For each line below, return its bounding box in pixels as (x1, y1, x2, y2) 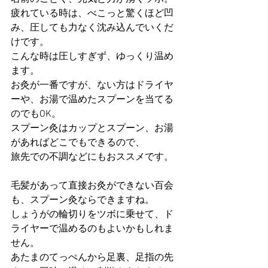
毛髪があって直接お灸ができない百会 (11, 180, 173, 192)
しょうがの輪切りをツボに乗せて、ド (11, 209, 173, 221)
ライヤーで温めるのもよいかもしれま (11, 223, 173, 235)
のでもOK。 (11, 108, 61, 120)
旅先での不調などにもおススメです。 (11, 151, 173, 163)
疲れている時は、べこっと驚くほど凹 (11, 8, 173, 20)
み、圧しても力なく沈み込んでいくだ (11, 22, 173, 34)
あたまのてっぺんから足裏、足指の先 (11, 252, 173, 264)
